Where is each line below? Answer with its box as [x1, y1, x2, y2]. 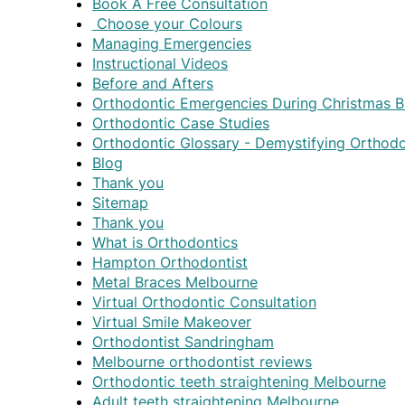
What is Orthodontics [92, 233, 238, 252]
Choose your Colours [92, 14, 242, 33]
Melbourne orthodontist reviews [92, 353, 312, 372]
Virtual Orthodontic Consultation [92, 293, 316, 312]
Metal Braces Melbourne [92, 273, 258, 292]
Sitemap [92, 193, 148, 212]
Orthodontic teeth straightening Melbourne [92, 372, 386, 391]
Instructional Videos [92, 54, 228, 73]
